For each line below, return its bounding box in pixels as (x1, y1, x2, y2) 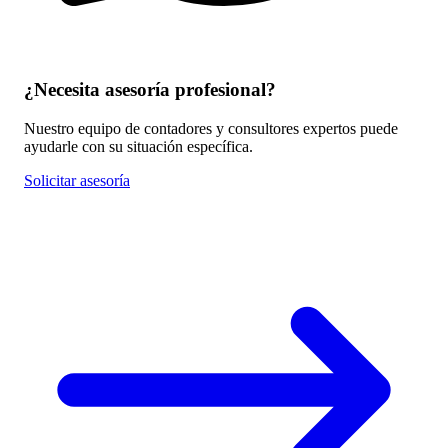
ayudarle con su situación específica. (24, 137, 253, 155)
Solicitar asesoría (24, 171, 130, 189)
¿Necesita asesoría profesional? (24, 78, 276, 100)
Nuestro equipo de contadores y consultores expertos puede (24, 119, 398, 137)
